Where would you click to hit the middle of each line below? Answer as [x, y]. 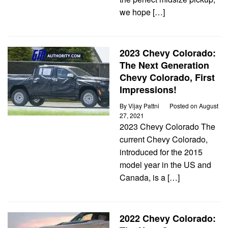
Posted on [184, 106]
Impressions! [148, 90]
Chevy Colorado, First [167, 77]
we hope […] [142, 12]
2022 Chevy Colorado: [168, 218]
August [209, 106]
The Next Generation [164, 65]
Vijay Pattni [144, 106]
